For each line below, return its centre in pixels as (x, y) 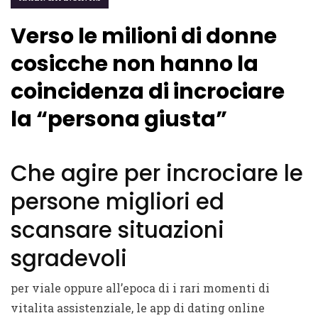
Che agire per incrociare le (157, 173)
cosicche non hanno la (135, 64)
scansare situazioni (117, 230)
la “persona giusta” (119, 119)
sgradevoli (69, 258)
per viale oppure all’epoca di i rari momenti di (140, 287)
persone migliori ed (117, 201)
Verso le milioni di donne (144, 36)
